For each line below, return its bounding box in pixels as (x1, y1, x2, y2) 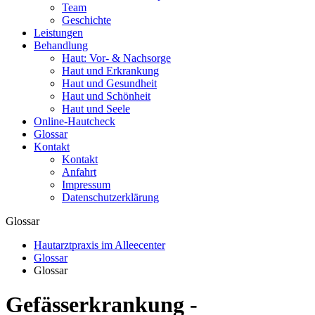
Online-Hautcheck (34, 115, 115, 127)
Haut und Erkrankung (62, 65, 159, 77)
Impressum (62, 179, 110, 191)
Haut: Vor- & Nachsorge (62, 52, 171, 64)
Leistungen (34, 27, 83, 39)
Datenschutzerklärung (62, 191, 159, 203)
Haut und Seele (62, 103, 130, 115)
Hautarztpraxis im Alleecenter (34, 239, 165, 251)
